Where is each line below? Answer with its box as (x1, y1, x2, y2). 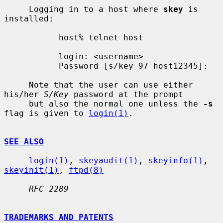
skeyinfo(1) (148, 155, 203, 165)
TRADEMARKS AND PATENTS (4, 212, 113, 222)
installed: (4, 13, 54, 23)
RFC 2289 (29, 184, 69, 194)
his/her (4, 89, 44, 99)
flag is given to (4, 108, 89, 118)
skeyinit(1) (4, 165, 59, 175)
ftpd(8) (69, 165, 104, 175)
